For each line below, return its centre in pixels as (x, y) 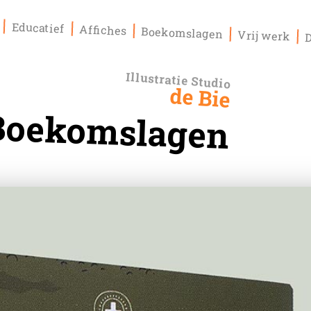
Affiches (105, 30)
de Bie (201, 98)
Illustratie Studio (179, 80)
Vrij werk (266, 35)
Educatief (40, 27)
